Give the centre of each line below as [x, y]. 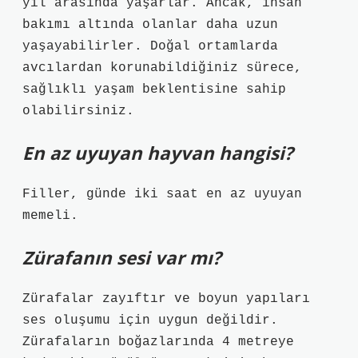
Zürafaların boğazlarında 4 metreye [158, 342]
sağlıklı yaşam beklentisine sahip [154, 89]
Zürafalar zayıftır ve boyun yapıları [166, 299]
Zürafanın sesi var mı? [122, 258]
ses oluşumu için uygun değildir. [150, 320]
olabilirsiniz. [78, 111]
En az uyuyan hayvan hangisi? [158, 153]
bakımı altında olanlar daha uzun [150, 25]
